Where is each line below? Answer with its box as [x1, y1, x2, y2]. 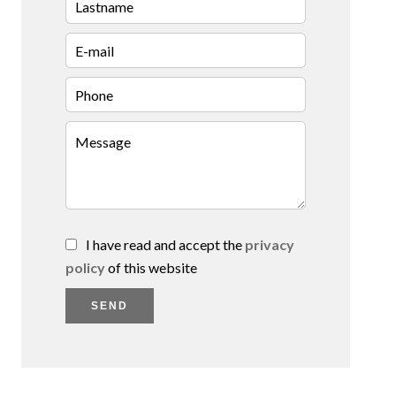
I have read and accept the [86, 236, 245, 254]
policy [65, 259, 105, 277]
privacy [245, 236, 294, 254]
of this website [105, 259, 197, 277]
